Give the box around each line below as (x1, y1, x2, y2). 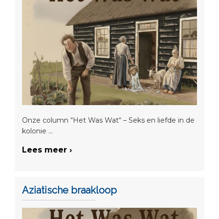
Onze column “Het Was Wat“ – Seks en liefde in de (22, 116, 195, 125)
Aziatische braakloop (22, 184, 117, 196)
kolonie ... (22, 127, 53, 136)
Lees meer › (22, 145, 72, 155)
